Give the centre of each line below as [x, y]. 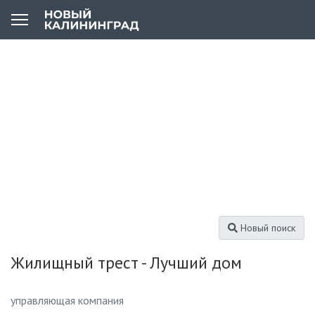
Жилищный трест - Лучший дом [126, 263]
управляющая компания [67, 300]
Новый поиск [266, 228]
